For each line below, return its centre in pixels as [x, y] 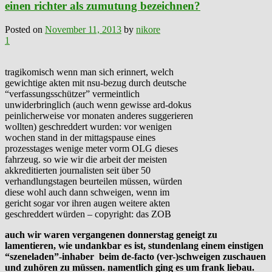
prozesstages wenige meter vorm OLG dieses [91, 148]
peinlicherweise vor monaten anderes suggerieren [99, 115]
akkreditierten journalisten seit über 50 [78, 170]
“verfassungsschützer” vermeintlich [72, 93]
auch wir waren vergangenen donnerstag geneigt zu [111, 234]
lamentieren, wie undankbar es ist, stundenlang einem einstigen [134, 245]
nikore [148, 29]
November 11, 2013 [83, 29]
